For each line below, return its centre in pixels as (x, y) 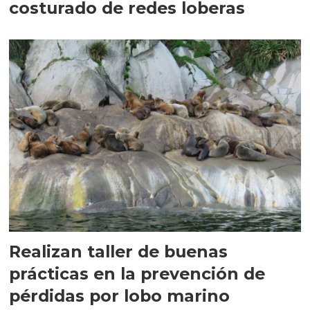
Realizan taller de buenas (119, 251)
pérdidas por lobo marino (120, 295)
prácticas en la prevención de (137, 273)
